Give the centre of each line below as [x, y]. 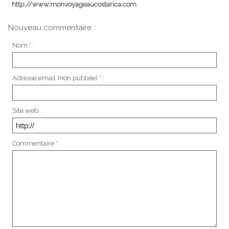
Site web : [27, 111]
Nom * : [23, 45]
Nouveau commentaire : [52, 27]
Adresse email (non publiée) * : [58, 78]
